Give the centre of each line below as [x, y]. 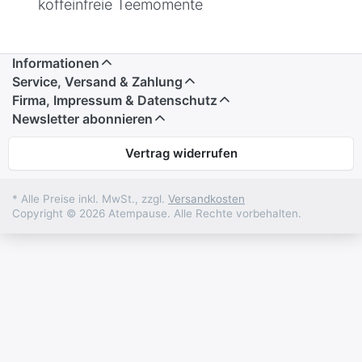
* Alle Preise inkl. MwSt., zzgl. [90, 198]
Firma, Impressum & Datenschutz [115, 100]
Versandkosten [206, 198]
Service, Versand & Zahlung [97, 81]
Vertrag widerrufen [181, 153]
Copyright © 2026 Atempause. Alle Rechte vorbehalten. [157, 213]
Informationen [56, 63]
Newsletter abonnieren [82, 118]
